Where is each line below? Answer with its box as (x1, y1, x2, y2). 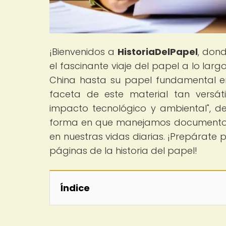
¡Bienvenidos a (49, 45, 118, 58)
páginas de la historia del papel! (49, 144, 197, 157)
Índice (60, 181, 90, 194)
